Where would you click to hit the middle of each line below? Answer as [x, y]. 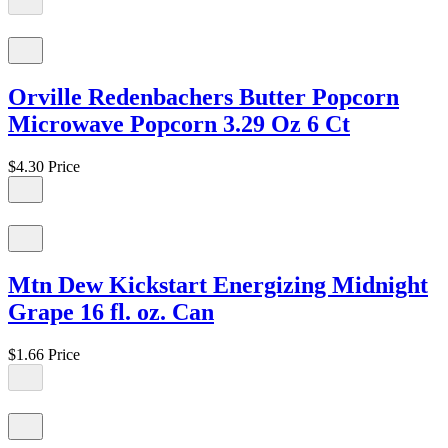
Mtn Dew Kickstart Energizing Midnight [218, 285]
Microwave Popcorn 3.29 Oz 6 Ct [179, 124]
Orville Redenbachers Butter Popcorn [203, 97]
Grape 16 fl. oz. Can [111, 312]
